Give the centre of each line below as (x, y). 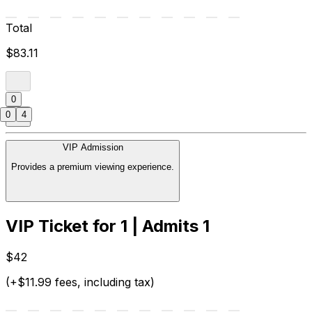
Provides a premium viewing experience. (93, 166)
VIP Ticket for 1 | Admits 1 (108, 226)
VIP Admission (93, 147)
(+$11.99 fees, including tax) (80, 282)
